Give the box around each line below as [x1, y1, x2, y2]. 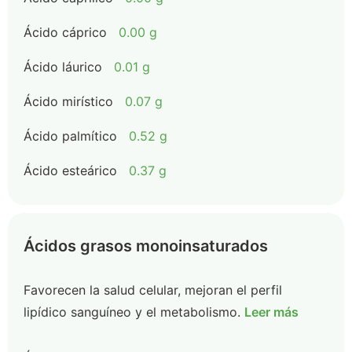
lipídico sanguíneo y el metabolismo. [24, 304, 240, 320]
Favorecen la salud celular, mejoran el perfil [24, 282, 282, 298]
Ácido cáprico [24, 24, 107, 40]
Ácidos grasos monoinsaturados [24, 236, 268, 255]
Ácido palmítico [24, 128, 117, 144]
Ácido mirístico [24, 93, 113, 109]
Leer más [244, 304, 299, 320]
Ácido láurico [24, 59, 102, 75]
